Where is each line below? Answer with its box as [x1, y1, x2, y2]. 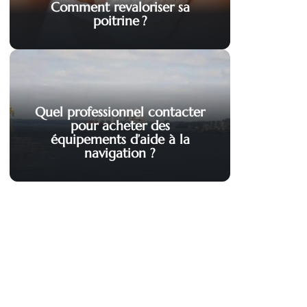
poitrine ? [93, 12, 147, 29]
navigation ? [84, 145, 156, 162]
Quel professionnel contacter [35, 103, 205, 121]
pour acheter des [70, 117, 170, 134]
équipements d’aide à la [50, 131, 190, 148]
